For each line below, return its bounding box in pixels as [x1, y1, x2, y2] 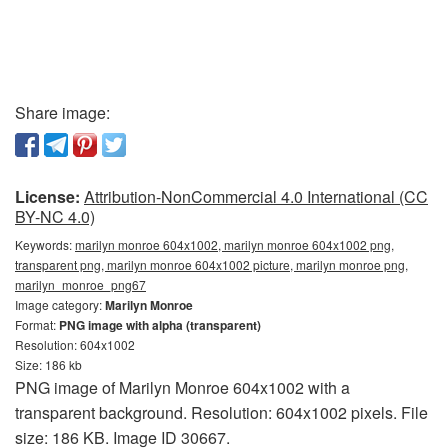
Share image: [15, 101, 110, 124]
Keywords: [15, 236, 75, 253]
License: [15, 185, 80, 208]
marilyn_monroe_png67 [15, 276, 146, 293]
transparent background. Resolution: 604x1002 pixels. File [15, 401, 428, 424]
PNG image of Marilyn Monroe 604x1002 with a [15, 376, 350, 399]
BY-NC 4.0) [15, 205, 95, 228]
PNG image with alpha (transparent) [59, 316, 261, 334]
